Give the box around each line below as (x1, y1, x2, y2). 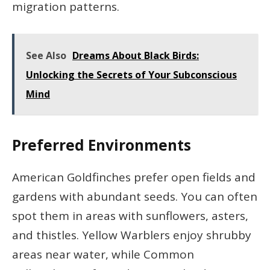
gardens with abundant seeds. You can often (12, 188, 257, 204)
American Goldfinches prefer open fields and (12, 169, 256, 185)
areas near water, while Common (12, 246, 194, 262)
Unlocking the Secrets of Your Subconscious (26, 68, 237, 82)
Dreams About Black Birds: (72, 49, 199, 63)
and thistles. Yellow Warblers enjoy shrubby (12, 227, 251, 243)
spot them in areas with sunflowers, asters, (12, 207, 248, 224)
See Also (26, 49, 66, 63)
